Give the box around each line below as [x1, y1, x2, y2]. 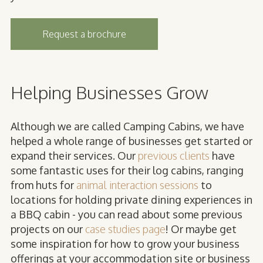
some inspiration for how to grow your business [11, 237, 240, 250]
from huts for [11, 178, 76, 191]
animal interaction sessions [76, 178, 198, 191]
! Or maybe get [166, 222, 237, 235]
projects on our [11, 222, 85, 235]
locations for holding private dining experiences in [11, 193, 252, 206]
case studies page [85, 222, 166, 235]
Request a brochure [42, 28, 126, 41]
